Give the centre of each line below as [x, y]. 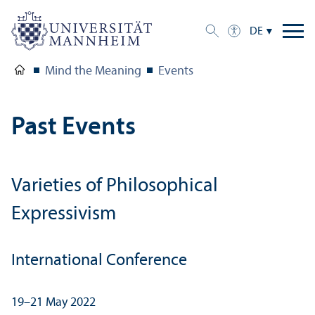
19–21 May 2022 [53, 303]
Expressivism [64, 215]
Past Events [73, 128]
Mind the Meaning [93, 72]
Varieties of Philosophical [115, 187]
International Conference [99, 261]
